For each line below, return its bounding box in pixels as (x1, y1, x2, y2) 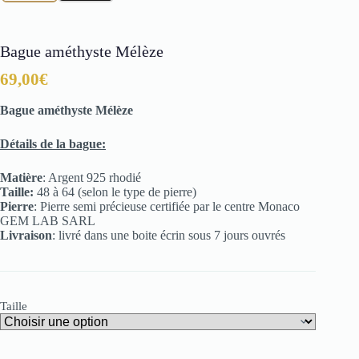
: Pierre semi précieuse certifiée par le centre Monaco (34, 199, 300, 213)
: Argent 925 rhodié (42, 170, 141, 184)
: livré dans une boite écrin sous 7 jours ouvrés (52, 228, 285, 242)
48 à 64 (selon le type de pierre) (34, 184, 196, 199)
